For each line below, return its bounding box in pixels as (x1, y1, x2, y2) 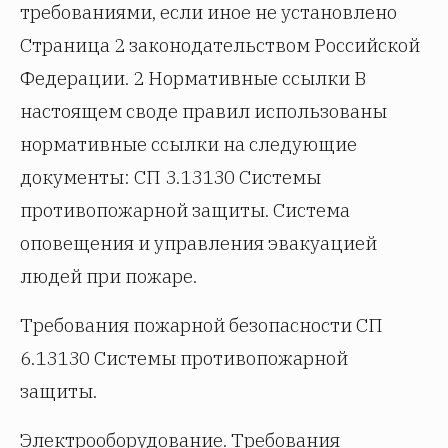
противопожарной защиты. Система (20, 198, 350, 222)
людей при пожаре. (20, 264, 197, 288)
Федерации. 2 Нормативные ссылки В (20, 66, 366, 90)
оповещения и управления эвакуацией (20, 231, 377, 255)
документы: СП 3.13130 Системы (20, 165, 321, 189)
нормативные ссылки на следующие (20, 132, 357, 156)
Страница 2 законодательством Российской (20, 33, 420, 57)
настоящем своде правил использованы (20, 99, 387, 123)
